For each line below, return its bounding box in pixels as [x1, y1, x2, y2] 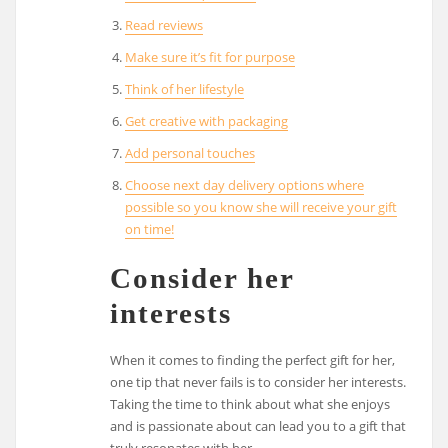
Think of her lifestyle [124, 80, 244, 98]
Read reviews [124, 16, 203, 34]
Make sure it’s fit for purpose [124, 48, 295, 66]
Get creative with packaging [124, 112, 288, 130]
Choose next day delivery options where [124, 176, 364, 194]
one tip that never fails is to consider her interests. [110, 372, 407, 391]
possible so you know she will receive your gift [124, 198, 397, 216]
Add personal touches [124, 144, 255, 162]
